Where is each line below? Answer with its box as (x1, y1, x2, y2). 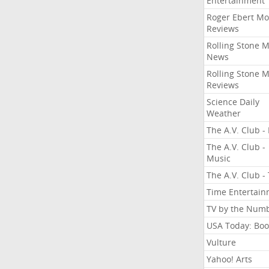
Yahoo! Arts (206, 253, 252, 265)
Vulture (206, 237, 236, 248)
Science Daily (206, 96, 259, 107)
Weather (206, 107, 241, 119)
